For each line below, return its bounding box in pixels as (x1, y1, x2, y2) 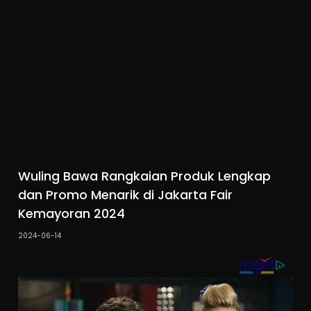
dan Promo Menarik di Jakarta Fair (18, 186, 233, 204)
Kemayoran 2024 (18, 205, 126, 223)
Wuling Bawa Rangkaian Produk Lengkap (18, 167, 271, 185)
